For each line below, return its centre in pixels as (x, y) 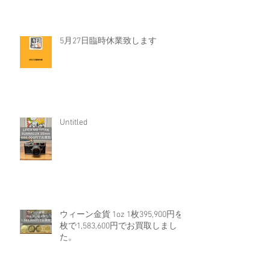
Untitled (74, 122)
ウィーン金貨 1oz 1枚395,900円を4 (124, 215)
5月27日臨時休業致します (108, 41)
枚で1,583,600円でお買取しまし (118, 226)
